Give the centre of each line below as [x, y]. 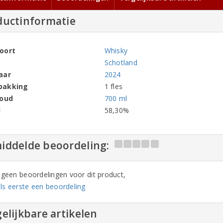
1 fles [113, 86]
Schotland [121, 62]
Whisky [116, 50]
